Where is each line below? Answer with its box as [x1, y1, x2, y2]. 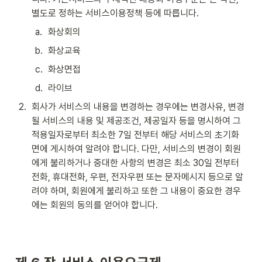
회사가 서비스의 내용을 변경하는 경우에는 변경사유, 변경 [32, 101, 244, 112]
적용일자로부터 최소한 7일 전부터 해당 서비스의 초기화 [32, 129, 239, 140]
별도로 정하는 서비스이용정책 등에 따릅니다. [32, 8, 199, 19]
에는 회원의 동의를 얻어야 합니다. [32, 199, 158, 211]
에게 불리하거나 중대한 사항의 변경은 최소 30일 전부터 [32, 157, 239, 168]
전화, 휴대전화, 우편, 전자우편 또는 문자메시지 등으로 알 [32, 171, 243, 182]
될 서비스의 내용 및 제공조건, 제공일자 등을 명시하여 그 [32, 115, 241, 126]
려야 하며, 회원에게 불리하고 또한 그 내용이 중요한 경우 [32, 185, 241, 196]
